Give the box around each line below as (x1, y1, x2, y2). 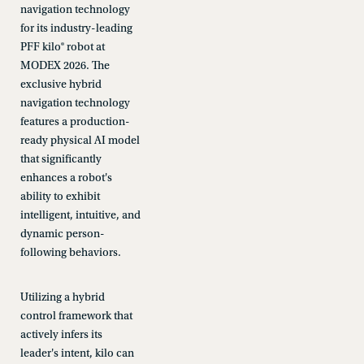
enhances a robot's (19, 171, 112, 184)
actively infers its (19, 328, 102, 341)
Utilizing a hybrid (19, 291, 105, 304)
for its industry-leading (19, 22, 132, 35)
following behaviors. (19, 246, 121, 259)
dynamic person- (19, 227, 105, 240)
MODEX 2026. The (19, 59, 110, 72)
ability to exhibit (19, 190, 100, 203)
